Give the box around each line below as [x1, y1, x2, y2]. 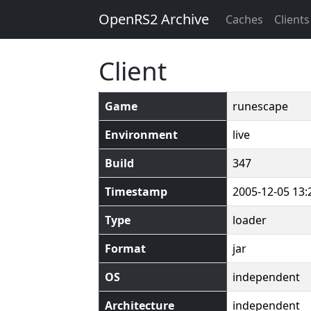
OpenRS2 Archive [99, 10, 209, 28]
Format [105, 241, 146, 256]
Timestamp [105, 184, 167, 199]
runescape [233, 99, 288, 114]
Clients [274, 12, 310, 27]
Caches [226, 12, 263, 27]
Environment [105, 127, 178, 142]
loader [233, 212, 267, 228]
